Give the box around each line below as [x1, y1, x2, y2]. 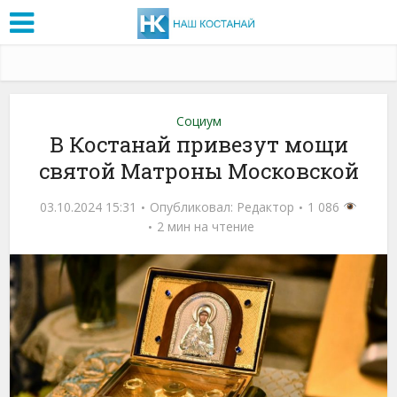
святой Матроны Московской [38, 156, 359, 185]
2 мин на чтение [156, 217, 254, 235]
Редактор [237, 198, 295, 215]
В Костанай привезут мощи [49, 129, 348, 159]
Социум [175, 112, 222, 129]
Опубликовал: [150, 198, 237, 215]
